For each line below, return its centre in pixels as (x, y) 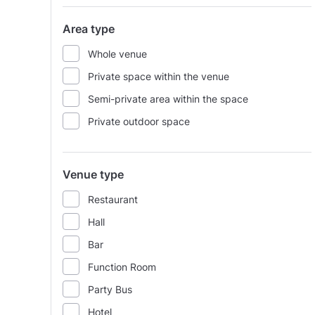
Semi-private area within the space (168, 98)
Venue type (93, 174)
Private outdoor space (139, 121)
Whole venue (117, 53)
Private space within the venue (159, 76)
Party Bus (110, 289)
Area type (89, 29)
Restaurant (113, 199)
